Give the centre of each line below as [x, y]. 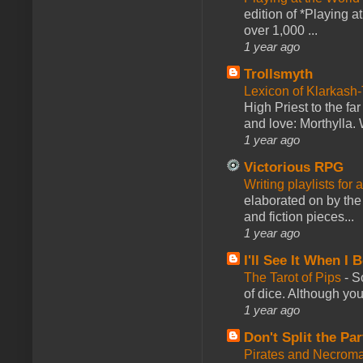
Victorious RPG [294, 167]
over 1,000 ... [281, 30]
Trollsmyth [278, 74]
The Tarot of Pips [294, 277]
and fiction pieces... [299, 216]
